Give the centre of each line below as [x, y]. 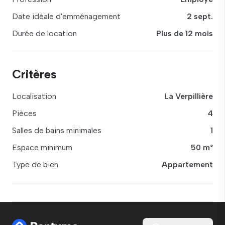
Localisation [34, 96]
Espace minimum [42, 147]
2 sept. [200, 16]
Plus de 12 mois [185, 33]
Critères [34, 74]
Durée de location [44, 33]
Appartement [187, 164]
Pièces [24, 113]
